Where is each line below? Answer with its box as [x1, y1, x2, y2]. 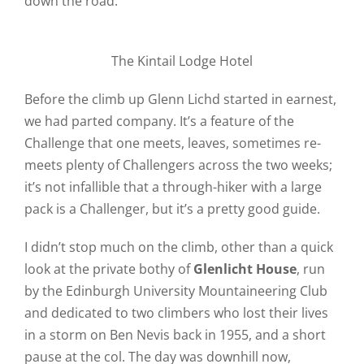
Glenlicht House [193, 260, 297, 278]
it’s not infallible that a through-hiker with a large [24, 178, 322, 196]
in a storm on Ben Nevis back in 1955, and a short [24, 326, 326, 344]
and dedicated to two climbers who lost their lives [24, 304, 328, 322]
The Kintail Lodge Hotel [111, 52, 253, 70]
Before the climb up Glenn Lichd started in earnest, [24, 90, 336, 108]
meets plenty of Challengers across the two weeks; [24, 156, 332, 174]
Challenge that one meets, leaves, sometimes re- [24, 134, 321, 152]
